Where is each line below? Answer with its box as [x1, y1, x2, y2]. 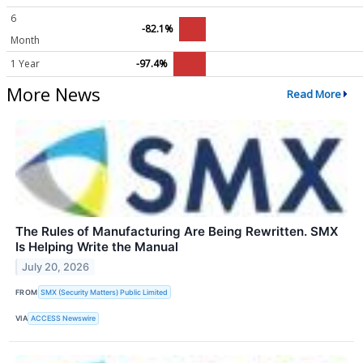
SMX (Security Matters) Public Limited [41, 288, 169, 297]
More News [6, 81, 100, 106]
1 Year [11, 56, 40, 70]
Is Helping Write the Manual [15, 239, 178, 255]
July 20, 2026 [22, 261, 90, 274]
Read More [286, 87, 341, 102]
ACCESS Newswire [31, 314, 96, 323]
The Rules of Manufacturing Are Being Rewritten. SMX [15, 224, 338, 240]
